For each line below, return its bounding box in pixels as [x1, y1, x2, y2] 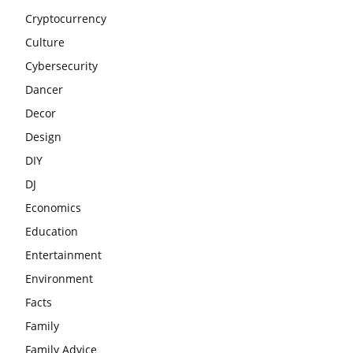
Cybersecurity [25, 58, 98, 73]
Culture [25, 34, 65, 50]
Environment [25, 270, 93, 286]
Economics [25, 199, 81, 215]
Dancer [25, 81, 63, 97]
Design [25, 128, 61, 144]
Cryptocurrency [25, 10, 106, 26]
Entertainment [25, 247, 102, 262]
